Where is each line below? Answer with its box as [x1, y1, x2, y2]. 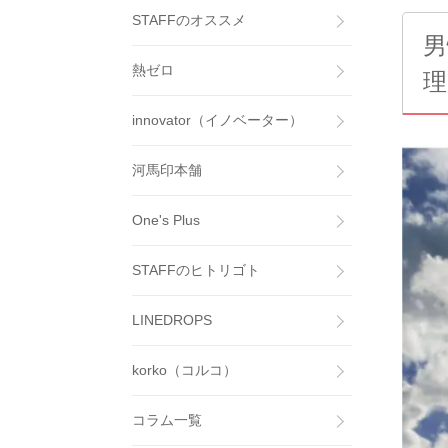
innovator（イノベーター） [132, 112, 303, 128]
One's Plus [132, 212, 200, 228]
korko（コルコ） [132, 362, 237, 378]
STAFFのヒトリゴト [132, 262, 260, 278]
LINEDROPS [132, 312, 212, 328]
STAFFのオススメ [132, 12, 246, 28]
